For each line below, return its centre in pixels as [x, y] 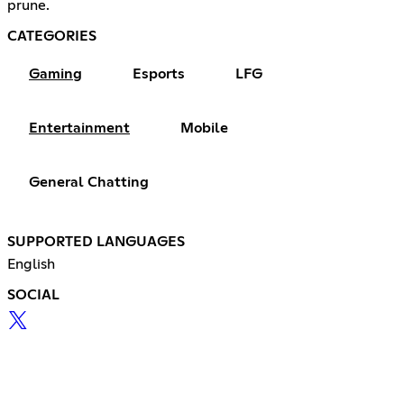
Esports [159, 73]
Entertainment [79, 128]
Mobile [204, 128]
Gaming [55, 73]
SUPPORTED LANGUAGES [96, 241]
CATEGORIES [52, 36]
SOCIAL [33, 294]
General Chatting [89, 182]
